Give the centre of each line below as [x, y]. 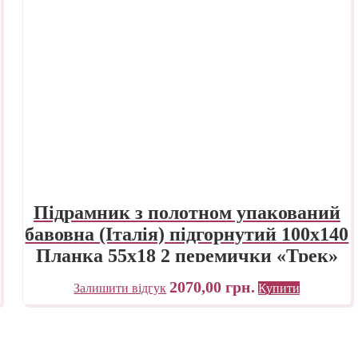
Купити [279, 288]
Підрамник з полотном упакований [187, 212]
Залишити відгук [120, 288]
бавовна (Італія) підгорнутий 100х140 [187, 234]
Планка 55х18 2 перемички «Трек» [187, 255]
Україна [187, 277]
